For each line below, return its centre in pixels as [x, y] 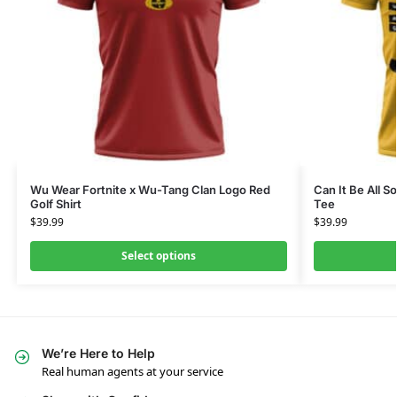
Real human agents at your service [132, 372]
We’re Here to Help [98, 353]
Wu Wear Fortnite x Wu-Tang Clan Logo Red [150, 189]
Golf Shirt [55, 203]
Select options [158, 255]
